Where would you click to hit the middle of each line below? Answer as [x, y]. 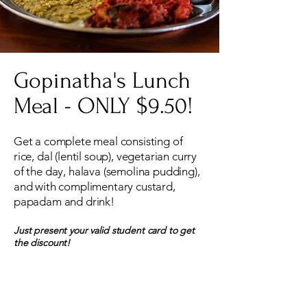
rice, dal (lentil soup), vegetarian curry [106, 156]
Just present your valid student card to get [104, 230]
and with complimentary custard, [95, 186]
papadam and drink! [64, 201]
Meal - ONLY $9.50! [103, 106]
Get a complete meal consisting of [98, 141]
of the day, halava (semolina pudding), [107, 171]
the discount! [42, 243]
